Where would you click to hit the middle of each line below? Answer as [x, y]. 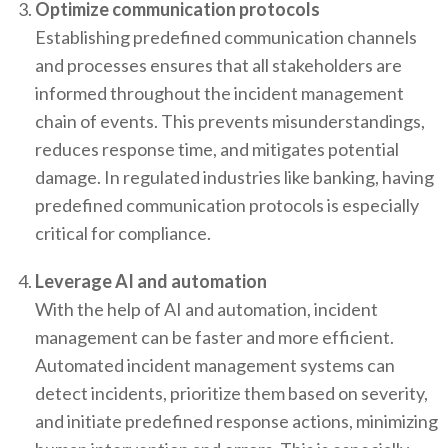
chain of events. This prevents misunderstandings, [230, 121]
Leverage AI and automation [151, 281]
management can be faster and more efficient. [214, 337]
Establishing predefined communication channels [226, 37]
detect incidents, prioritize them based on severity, [231, 393]
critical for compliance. [123, 233]
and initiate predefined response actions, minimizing [236, 421]
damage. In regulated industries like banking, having [234, 177]
